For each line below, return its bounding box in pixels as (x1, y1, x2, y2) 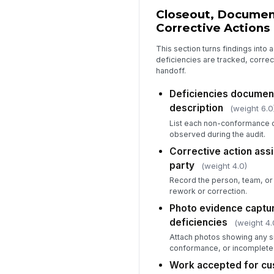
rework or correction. (169, 186, 247, 196)
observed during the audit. (169, 129, 265, 139)
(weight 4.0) (201, 160, 247, 171)
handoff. (155, 65, 186, 75)
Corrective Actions (155, 21, 270, 35)
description (169, 102, 223, 114)
